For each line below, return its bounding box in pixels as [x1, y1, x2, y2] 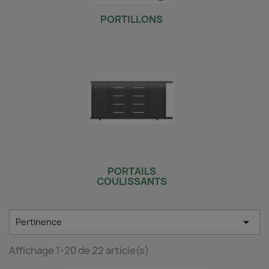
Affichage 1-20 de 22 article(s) [9, 244, 149, 257]
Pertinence [16, 216, 62, 228]
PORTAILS [107, 165, 156, 178]
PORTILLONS [100, 13, 163, 26]
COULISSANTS [96, 175, 167, 188]
